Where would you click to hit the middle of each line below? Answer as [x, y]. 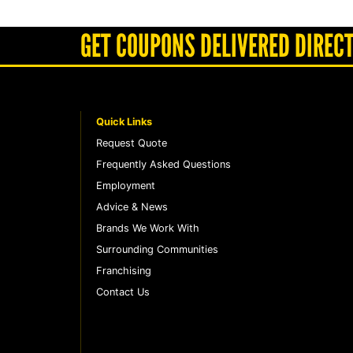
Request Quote [132, 143]
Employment [126, 185]
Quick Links [124, 121]
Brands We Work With [148, 228]
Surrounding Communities [157, 249]
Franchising [124, 270]
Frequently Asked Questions [163, 164]
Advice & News [132, 206]
